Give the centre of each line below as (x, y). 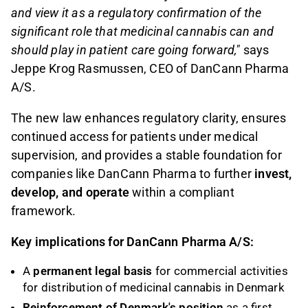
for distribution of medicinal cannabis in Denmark (154, 288)
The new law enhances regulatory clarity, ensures (149, 118)
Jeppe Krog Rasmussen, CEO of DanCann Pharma (150, 69)
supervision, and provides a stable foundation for (146, 155)
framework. (43, 211)
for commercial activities (220, 271)
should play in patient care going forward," (126, 50)
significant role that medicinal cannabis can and (143, 32)
